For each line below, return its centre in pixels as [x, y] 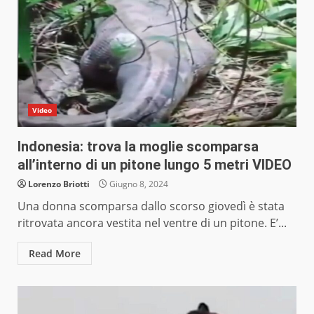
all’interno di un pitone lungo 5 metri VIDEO [155, 165]
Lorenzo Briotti [59, 184]
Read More [55, 254]
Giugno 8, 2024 [138, 184]
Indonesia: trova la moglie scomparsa [138, 147]
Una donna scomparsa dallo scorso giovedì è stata [151, 206]
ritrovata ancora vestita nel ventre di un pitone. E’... [152, 223]
